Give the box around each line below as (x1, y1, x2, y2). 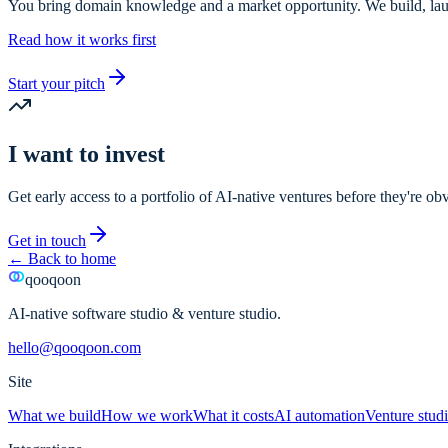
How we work (101, 407, 193, 425)
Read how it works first (8, 31, 156, 49)
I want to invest (8, 141, 165, 168)
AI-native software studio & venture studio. (8, 305, 281, 323)
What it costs (193, 407, 274, 425)
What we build (8, 407, 101, 425)
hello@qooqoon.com (8, 339, 141, 357)
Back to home (28, 250, 116, 268)
